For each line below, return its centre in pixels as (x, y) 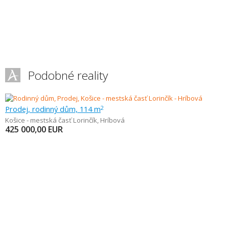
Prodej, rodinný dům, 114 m (53, 109)
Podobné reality (68, 75)
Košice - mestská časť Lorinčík (51, 120)
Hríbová (112, 120)
